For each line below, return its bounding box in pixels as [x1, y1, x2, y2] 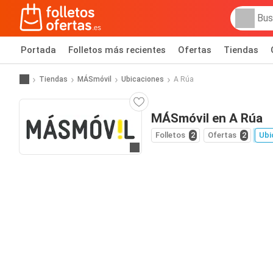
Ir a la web [133, 143, 175, 154]
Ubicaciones [121, 74, 164, 83]
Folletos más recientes [68, 44, 166, 55]
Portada [21, 44, 56, 55]
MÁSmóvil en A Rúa [151, 111, 263, 126]
